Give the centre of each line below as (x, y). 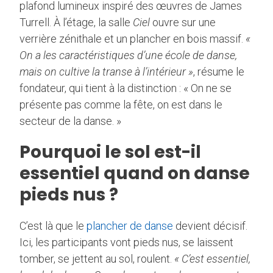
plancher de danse (130, 225)
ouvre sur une (183, 22)
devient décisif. (210, 225)
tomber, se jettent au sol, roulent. (97, 258)
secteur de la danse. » (70, 121)
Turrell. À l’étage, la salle (76, 22)
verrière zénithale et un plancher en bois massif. (133, 38)
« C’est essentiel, (212, 258)
